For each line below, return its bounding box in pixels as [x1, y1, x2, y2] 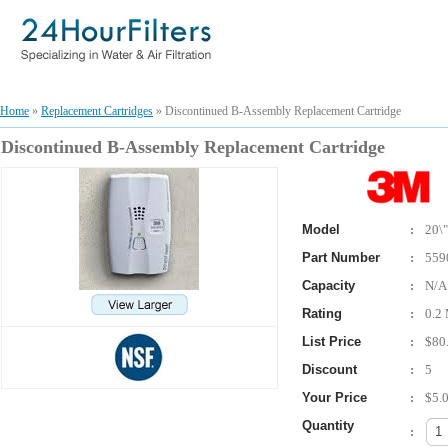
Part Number [301, 250, 380, 265]
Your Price [301, 390, 367, 405]
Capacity [301, 278, 355, 293]
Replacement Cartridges [41, 104, 153, 118]
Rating [301, 306, 342, 321]
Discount [301, 362, 357, 377]
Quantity [301, 418, 354, 433]
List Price [301, 334, 361, 349]
